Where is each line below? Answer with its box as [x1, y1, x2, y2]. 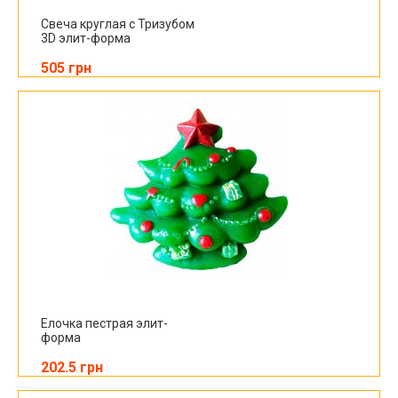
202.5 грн [41, 359, 103, 376]
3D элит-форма [41, 31, 131, 45]
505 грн [41, 60, 92, 76]
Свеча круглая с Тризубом [41, 17, 195, 31]
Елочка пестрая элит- [41, 316, 168, 330]
